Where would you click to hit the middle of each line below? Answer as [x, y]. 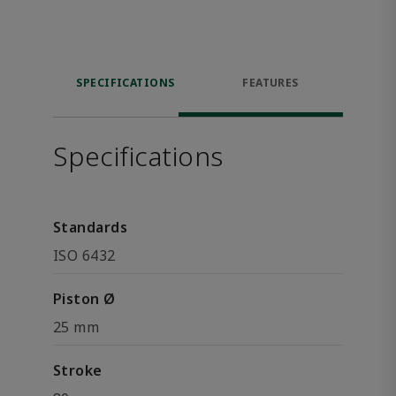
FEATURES [270, 83]
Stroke [78, 370]
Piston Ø [84, 299]
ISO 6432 [84, 255]
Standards [91, 227]
